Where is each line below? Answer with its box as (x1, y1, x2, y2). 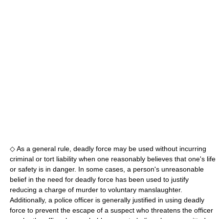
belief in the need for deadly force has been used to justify (10, 175, 189, 183)
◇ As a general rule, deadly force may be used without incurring (10, 144, 206, 153)
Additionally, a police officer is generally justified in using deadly (10, 196, 204, 204)
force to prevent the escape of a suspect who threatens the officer (10, 206, 213, 214)
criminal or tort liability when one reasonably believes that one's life (10, 154, 216, 163)
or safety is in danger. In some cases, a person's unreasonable (10, 165, 204, 173)
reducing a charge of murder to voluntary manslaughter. (10, 185, 182, 194)
